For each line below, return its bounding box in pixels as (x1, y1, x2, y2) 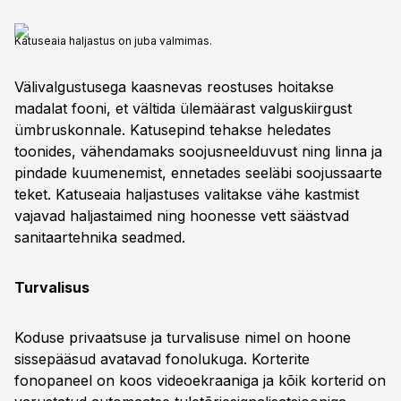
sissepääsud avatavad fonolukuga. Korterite (14, 350, 310, 368)
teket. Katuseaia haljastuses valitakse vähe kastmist (14, 185, 359, 203)
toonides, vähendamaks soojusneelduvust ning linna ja (14, 142, 382, 160)
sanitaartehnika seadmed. (14, 228, 185, 246)
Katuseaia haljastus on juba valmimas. (14, 34, 212, 47)
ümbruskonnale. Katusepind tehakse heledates (14, 121, 331, 139)
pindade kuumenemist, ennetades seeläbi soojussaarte (14, 164, 382, 182)
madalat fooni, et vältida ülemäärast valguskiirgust (14, 99, 352, 117)
